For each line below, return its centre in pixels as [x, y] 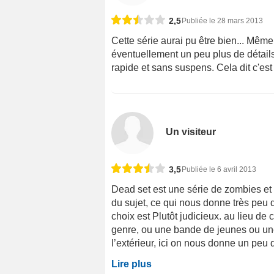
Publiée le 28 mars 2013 [222, 21]
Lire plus [131, 264]
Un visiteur [191, 132]
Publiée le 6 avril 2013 [219, 170]
